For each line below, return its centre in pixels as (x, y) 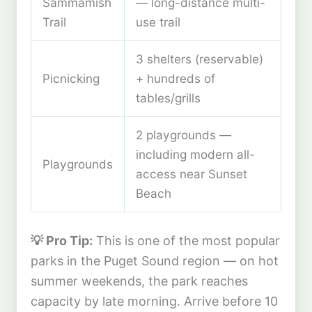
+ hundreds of (175, 79)
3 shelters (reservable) (200, 59)
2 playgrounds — (184, 135)
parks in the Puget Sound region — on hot (155, 260)
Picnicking (71, 79)
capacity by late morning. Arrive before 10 (154, 301)
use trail (158, 22)
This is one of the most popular (186, 240)
